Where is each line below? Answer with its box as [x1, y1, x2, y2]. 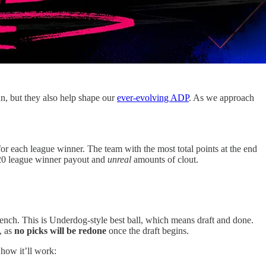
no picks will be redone [14, 225, 106, 236]
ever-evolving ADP [117, 92, 189, 103]
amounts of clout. [131, 154, 198, 164]
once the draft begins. [106, 225, 189, 236]
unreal [107, 154, 131, 164]
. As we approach [189, 92, 254, 103]
